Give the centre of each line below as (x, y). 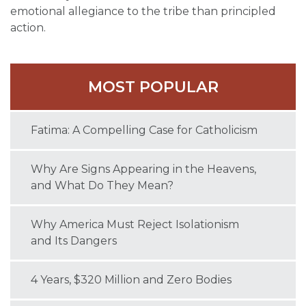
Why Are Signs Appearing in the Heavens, (143, 169)
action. (28, 28)
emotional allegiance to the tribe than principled (143, 12)
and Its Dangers (74, 241)
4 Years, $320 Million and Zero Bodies (131, 280)
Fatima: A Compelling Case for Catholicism (144, 130)
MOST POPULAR (153, 87)
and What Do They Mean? (102, 186)
